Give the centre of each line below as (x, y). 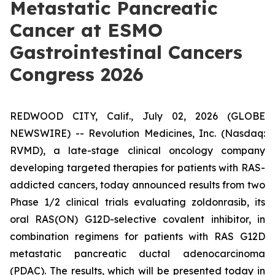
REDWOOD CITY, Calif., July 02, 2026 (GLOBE (137, 116)
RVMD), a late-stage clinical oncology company (137, 150)
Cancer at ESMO (86, 30)
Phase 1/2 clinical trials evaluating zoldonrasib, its (137, 202)
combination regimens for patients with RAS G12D (137, 236)
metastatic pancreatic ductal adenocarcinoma (137, 254)
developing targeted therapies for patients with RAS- (137, 168)
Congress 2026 (80, 74)
